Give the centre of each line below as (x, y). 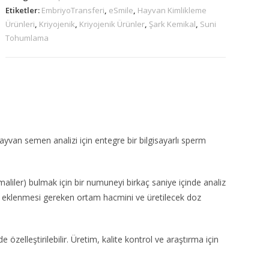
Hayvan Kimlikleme (172, 10)
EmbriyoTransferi (73, 10)
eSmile (121, 10)
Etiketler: (24, 10)
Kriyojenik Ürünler (112, 24)
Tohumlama (27, 38)
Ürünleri (20, 24)
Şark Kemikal (173, 24)
